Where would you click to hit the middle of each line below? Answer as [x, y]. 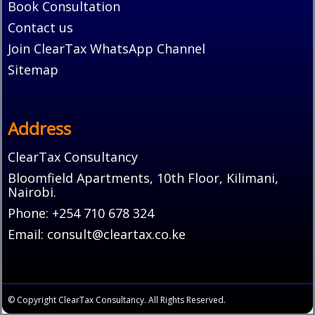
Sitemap [33, 69]
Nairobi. [32, 192]
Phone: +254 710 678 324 [81, 213]
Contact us [40, 27]
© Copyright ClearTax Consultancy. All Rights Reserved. [119, 300]
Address [39, 128]
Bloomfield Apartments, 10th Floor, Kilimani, [143, 178]
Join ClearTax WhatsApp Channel [107, 48]
